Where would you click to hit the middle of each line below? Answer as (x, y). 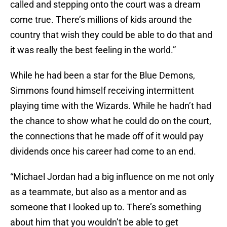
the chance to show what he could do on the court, (111, 121)
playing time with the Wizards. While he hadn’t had (111, 106)
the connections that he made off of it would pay (107, 136)
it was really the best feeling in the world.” (93, 50)
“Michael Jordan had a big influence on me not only (112, 177)
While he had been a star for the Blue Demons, (103, 75)
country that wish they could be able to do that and (111, 35)
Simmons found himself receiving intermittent (102, 91)
